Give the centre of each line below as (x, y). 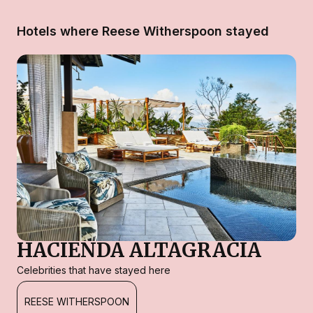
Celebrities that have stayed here (94, 270)
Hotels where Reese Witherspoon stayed (143, 31)
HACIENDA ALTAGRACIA (139, 250)
